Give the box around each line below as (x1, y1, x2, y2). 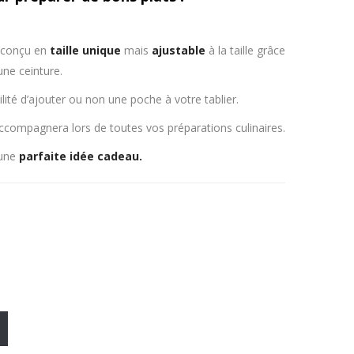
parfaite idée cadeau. (19, 149, 143, 164)
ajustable (151, 43, 205, 58)
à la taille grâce (205, 43, 285, 58)
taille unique (49, 43, 121, 58)
